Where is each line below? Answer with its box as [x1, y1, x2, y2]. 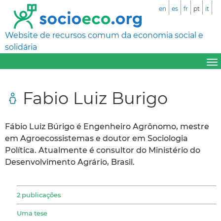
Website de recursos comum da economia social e [5, 31, 203, 40]
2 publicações [17, 190, 61, 199]
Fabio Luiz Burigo [23, 87, 168, 108]
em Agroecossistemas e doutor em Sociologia [5, 133, 188, 143]
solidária [5, 42, 37, 52]
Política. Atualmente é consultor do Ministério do [5, 145, 200, 155]
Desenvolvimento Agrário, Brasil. [5, 157, 135, 167]
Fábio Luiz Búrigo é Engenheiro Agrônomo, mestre [5, 121, 209, 131]
